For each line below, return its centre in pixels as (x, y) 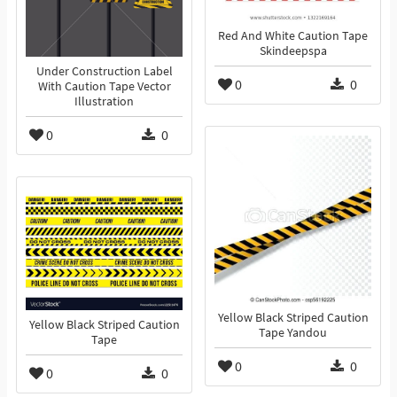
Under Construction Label (104, 72)
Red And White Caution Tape (293, 36)
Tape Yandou (293, 333)
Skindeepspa (293, 51)
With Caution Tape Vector (104, 87)
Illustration (104, 102)
